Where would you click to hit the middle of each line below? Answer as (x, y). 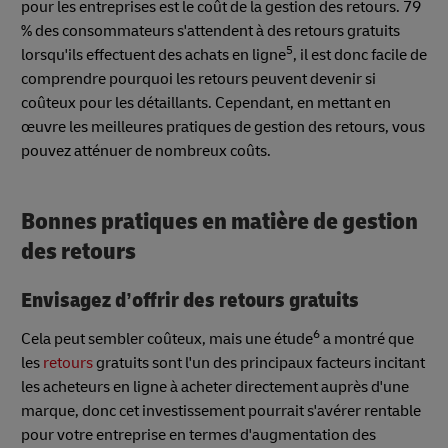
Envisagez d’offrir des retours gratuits (190, 301)
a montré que (367, 338)
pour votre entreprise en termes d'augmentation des (198, 434)
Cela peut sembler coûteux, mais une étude (167, 338)
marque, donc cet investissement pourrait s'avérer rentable (221, 410)
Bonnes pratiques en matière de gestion (219, 222)
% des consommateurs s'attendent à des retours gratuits (210, 31)
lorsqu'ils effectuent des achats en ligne (153, 55)
